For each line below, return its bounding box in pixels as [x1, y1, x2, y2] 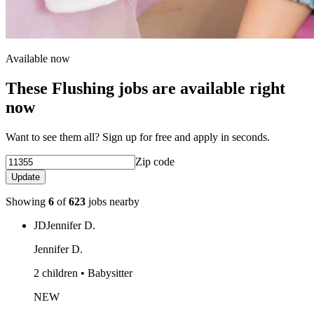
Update [11, 171, 40, 182]
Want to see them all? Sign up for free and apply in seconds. [6, 130, 270, 143]
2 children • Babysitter [34, 266, 132, 279]
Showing [6, 195, 48, 207]
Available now [6, 52, 70, 64]
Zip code [135, 155, 175, 168]
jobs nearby [86, 195, 139, 207]
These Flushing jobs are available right [6, 78, 285, 97]
